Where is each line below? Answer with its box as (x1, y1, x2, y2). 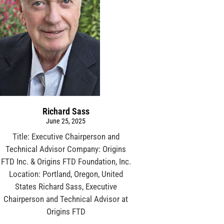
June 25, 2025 (46, 116, 86, 125)
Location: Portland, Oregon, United (8, 168, 123, 179)
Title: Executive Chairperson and (12, 131, 119, 141)
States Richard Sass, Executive (14, 181, 117, 191)
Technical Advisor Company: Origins (5, 143, 126, 154)
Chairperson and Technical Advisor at (3, 193, 128, 204)
